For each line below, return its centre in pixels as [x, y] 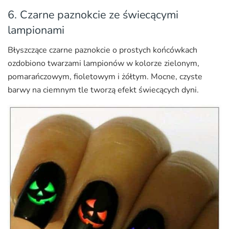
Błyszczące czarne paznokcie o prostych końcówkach [102, 50]
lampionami [36, 30]
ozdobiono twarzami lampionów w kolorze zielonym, [104, 63]
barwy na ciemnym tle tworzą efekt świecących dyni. [103, 90]
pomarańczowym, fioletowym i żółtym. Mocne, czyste [105, 76]
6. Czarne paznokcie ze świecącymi [93, 15]
